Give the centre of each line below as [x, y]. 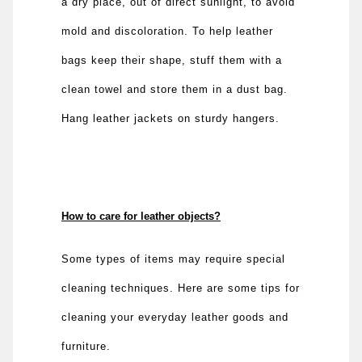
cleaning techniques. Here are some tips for [181, 288]
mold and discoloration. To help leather [168, 31]
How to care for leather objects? [141, 216]
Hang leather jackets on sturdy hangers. [171, 118]
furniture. [86, 346]
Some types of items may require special [174, 259]
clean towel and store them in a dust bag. [175, 89]
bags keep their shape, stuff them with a [172, 60]
